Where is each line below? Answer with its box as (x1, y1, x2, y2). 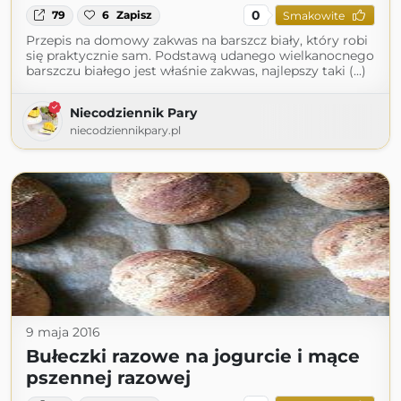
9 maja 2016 (26, 324, 100, 341)
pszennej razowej (26, 367, 191, 389)
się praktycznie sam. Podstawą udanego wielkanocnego (26, 47, 374, 64)
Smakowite (282, 8, 345, 22)
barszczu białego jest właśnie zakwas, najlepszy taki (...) (26, 63, 366, 80)
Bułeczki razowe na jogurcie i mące (26, 346, 360, 368)
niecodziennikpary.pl (70, 124, 181, 138)
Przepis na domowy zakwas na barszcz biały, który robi (26, 32, 368, 49)
